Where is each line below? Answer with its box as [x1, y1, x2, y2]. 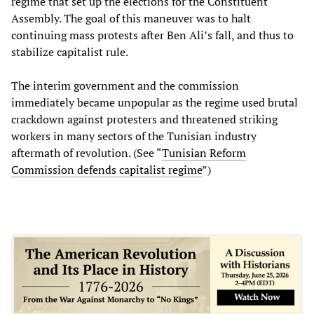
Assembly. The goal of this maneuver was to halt [11, 10, 251, 26]
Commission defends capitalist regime [11, 161, 202, 177]
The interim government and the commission [11, 77, 239, 93]
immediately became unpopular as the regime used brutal [11, 94, 298, 110]
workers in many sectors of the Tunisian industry [11, 128, 257, 144]
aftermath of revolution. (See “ [11, 144, 162, 161]
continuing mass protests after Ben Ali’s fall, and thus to [11, 27, 294, 43]
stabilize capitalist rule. [11, 43, 128, 60]
